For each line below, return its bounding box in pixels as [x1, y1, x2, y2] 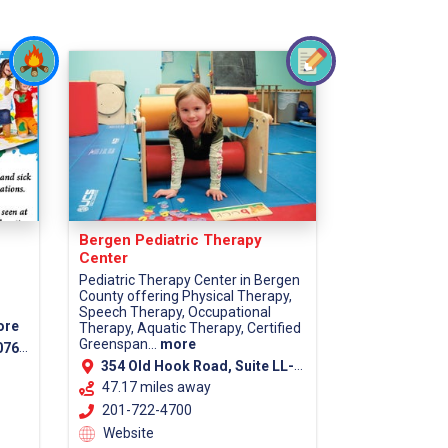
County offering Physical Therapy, [78, 288, 292, 305]
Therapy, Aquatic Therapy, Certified [78, 320, 301, 337]
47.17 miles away [101, 379, 211, 396]
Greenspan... [78, 336, 160, 353]
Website [99, 424, 154, 441]
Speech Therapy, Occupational [78, 304, 271, 321]
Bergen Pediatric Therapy [78, 231, 262, 250]
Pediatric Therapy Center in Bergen [78, 272, 300, 289]
